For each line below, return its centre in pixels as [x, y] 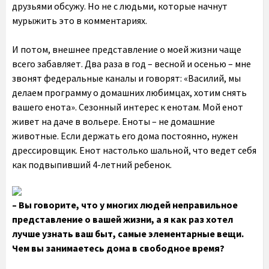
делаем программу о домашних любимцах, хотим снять [129, 92]
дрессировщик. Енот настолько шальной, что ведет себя [134, 150]
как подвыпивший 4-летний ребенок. [92, 165]
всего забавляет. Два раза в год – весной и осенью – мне [131, 64]
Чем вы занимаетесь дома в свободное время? [118, 248]
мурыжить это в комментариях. [80, 20]
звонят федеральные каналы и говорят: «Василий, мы [126, 78]
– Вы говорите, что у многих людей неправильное [125, 205]
